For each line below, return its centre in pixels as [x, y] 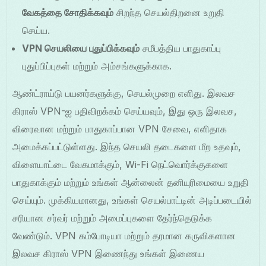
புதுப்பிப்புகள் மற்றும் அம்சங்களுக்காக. [97, 66]
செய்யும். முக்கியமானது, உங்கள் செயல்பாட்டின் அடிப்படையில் [132, 200]
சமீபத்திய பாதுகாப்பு [180, 48]
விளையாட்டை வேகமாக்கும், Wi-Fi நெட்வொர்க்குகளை [121, 165]
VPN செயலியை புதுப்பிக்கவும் [81, 48]
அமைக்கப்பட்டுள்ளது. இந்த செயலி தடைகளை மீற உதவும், [127, 147]
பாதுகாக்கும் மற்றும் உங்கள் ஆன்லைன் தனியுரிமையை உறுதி [131, 183]
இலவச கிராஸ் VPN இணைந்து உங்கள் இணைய [109, 254]
